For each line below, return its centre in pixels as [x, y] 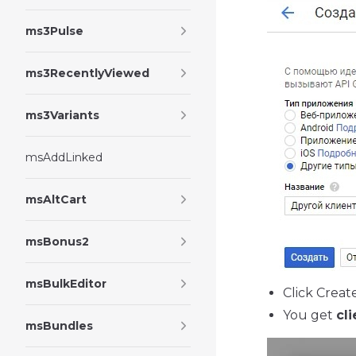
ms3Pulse [54, 31]
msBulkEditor [66, 284]
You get [310, 315]
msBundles [59, 326]
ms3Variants [62, 115]
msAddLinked [64, 157]
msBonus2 [57, 242]
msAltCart [56, 199]
